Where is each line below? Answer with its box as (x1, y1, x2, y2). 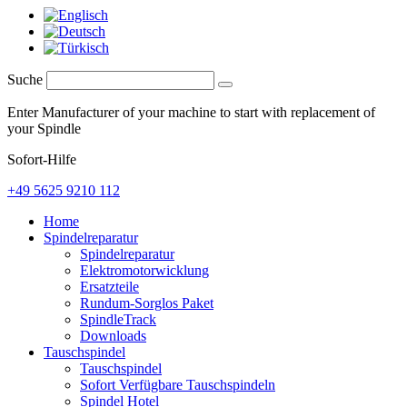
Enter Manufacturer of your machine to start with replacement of (7, 104, 375, 120)
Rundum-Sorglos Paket (80, 294, 213, 311)
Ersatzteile (80, 278, 139, 294)
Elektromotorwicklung (80, 262, 209, 278)
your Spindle (7, 120, 81, 136)
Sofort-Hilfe (7, 151, 76, 167)
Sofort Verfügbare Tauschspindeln (80, 376, 275, 392)
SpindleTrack (80, 311, 156, 327)
